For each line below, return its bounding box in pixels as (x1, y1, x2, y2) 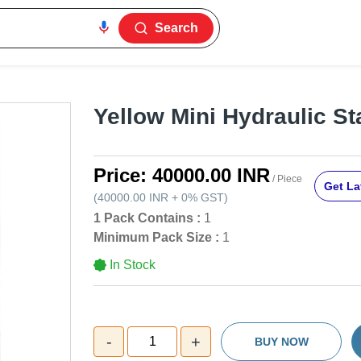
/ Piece (270, 173, 302, 185)
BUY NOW (254, 335, 309, 349)
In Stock (110, 258, 156, 272)
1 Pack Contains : (93, 211, 201, 226)
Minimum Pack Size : (93, 230, 219, 245)
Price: (93, 164, 152, 187)
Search (155, 21, 199, 35)
